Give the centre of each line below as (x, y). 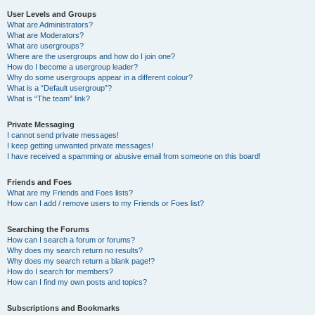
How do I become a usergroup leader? (72, 67)
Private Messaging (41, 124)
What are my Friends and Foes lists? (70, 193)
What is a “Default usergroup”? (59, 88)
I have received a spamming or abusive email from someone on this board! (134, 156)
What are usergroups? (45, 46)
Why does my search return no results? (75, 250)
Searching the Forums (48, 229)
